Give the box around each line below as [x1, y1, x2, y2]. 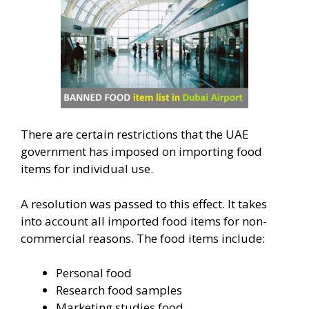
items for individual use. [21, 161, 153, 177]
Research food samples [56, 282, 182, 299]
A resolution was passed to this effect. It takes [21, 195, 267, 212]
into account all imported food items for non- [21, 212, 267, 229]
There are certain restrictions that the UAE [21, 126, 249, 143]
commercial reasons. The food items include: [21, 230, 265, 246]
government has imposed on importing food [21, 143, 262, 160]
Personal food [56, 265, 132, 281]
